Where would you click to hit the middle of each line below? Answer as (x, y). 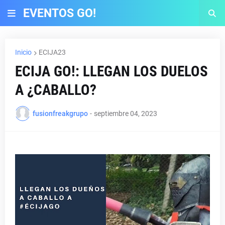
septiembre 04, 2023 (126, 113)
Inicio (23, 52)
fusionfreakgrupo (60, 113)
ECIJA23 (52, 52)
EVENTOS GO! (60, 13)
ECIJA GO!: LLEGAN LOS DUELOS (111, 71)
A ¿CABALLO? (56, 90)
